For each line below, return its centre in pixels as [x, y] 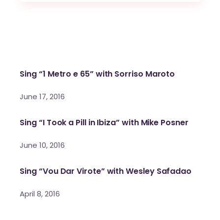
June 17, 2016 [42, 96]
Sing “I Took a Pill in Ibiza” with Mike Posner [104, 122]
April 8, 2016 [40, 193]
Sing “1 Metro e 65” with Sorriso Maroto [97, 74]
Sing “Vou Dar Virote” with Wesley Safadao [106, 171]
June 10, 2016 [42, 145]
